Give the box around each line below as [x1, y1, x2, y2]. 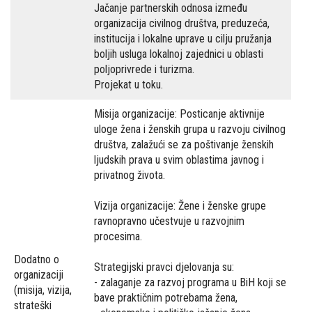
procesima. [94, 230, 142, 243]
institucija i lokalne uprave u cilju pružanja [94, 32, 272, 45]
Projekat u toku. [94, 78, 163, 91]
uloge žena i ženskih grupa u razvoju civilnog [94, 123, 286, 136]
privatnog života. [94, 169, 165, 182]
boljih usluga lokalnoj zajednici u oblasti [94, 47, 263, 61]
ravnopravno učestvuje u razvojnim [94, 214, 244, 228]
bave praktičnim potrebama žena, [94, 291, 237, 304]
